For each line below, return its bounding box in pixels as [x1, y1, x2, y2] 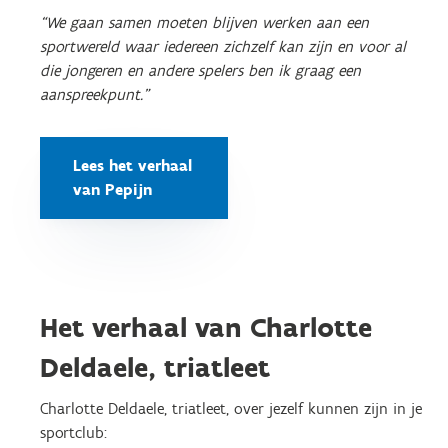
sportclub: [40, 423, 107, 442]
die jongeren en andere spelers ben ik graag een [40, 61, 361, 80]
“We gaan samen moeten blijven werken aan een [40, 13, 369, 32]
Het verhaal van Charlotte [40, 310, 372, 344]
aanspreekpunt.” [40, 85, 149, 104]
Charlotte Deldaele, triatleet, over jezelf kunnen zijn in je [40, 399, 422, 418]
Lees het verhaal [73, 156, 192, 175]
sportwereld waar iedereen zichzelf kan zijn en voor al [40, 37, 406, 56]
